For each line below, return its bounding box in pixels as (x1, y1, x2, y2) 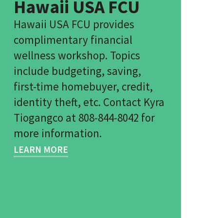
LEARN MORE (14, 144, 68, 155)
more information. (14, 126, 102, 140)
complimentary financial (14, 33, 132, 47)
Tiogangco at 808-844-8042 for (14, 110, 155, 125)
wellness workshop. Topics (14, 48, 140, 62)
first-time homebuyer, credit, (14, 79, 153, 93)
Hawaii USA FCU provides (14, 17, 134, 31)
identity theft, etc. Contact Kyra (14, 95, 164, 109)
